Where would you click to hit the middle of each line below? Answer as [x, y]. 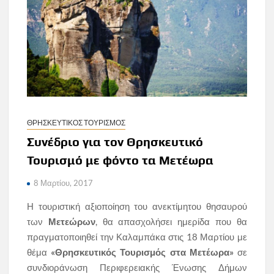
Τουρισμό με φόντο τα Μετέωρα [120, 160]
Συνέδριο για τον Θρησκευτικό [115, 142]
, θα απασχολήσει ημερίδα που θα [171, 222]
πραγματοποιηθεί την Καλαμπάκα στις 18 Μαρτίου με [137, 237]
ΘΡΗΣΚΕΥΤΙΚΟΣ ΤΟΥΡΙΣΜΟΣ [76, 123]
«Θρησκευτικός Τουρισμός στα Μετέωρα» [142, 252]
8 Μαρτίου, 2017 [64, 183]
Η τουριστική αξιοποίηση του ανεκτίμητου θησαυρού [137, 206]
